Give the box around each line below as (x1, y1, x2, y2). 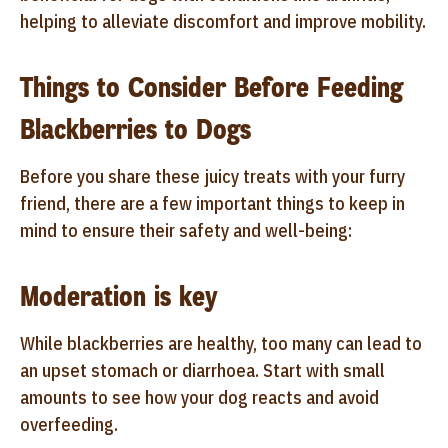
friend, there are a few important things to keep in (20, 191, 405, 215)
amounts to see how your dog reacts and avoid (20, 385, 379, 409)
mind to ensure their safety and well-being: (20, 218, 352, 242)
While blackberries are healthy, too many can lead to (20, 331, 422, 355)
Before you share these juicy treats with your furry (20, 164, 405, 188)
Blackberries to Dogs (20, 110, 251, 148)
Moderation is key (20, 277, 217, 315)
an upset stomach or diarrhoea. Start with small (20, 358, 385, 382)
